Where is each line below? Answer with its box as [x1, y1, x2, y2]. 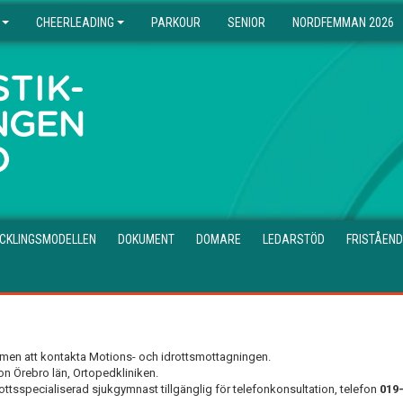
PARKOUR [151, 15, 201, 30]
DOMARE [196, 232, 241, 246]
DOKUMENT [118, 232, 175, 246]
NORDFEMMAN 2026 [292, 15, 394, 30]
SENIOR [228, 15, 265, 30]
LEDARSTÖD [263, 232, 325, 246]
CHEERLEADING [36, 15, 114, 30]
